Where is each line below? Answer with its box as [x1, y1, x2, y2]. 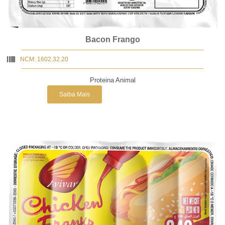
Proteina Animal [89, 76, 136, 84]
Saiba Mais [59, 90, 90, 98]
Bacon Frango [85, 35, 140, 44]
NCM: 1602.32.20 [20, 55, 68, 63]
